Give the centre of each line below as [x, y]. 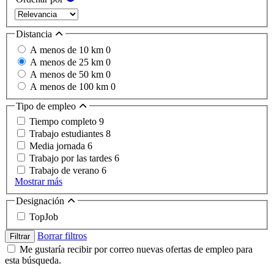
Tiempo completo [64, 122]
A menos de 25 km [68, 62]
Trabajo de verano [65, 171]
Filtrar [20, 236]
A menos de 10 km [68, 50]
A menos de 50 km [68, 74]
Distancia [35, 34]
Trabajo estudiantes [68, 134]
